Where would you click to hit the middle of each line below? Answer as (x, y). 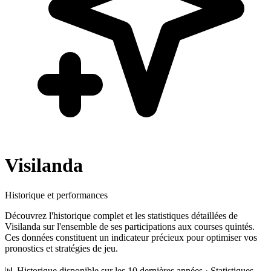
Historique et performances (56, 195)
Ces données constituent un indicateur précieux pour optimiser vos (131, 237)
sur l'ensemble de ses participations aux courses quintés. (148, 226)
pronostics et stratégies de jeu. (61, 248)
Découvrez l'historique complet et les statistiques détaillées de (121, 215)
